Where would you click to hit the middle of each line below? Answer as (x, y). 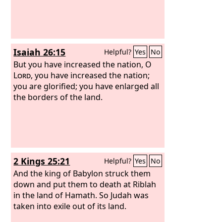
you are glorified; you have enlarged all (86, 86)
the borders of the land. (58, 97)
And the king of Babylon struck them (82, 173)
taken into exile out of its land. (70, 206)
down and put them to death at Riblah (85, 184)
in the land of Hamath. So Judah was (81, 195)
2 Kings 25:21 (42, 161)
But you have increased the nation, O (83, 64)
